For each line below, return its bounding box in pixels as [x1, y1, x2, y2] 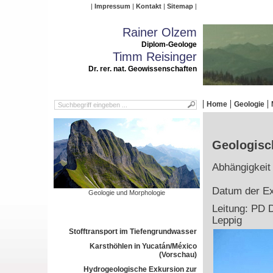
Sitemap [166, 2, 193, 10]
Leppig [211, 214, 242, 226]
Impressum [94, 2, 130, 10]
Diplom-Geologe [141, 40, 197, 49]
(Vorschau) [158, 250, 197, 259]
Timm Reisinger [112, 50, 197, 63]
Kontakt [135, 2, 161, 10]
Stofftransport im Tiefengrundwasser [68, 227, 197, 236]
